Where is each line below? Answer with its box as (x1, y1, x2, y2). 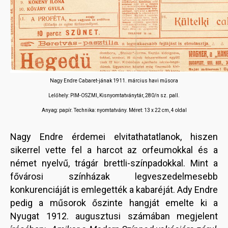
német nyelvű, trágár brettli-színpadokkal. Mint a (10, 158, 218, 169)
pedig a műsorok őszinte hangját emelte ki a (10, 197, 218, 209)
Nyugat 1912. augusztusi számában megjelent (10, 211, 218, 222)
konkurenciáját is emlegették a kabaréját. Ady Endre (10, 184, 218, 195)
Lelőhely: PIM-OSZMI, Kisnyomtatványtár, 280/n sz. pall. (48, 93, 180, 99)
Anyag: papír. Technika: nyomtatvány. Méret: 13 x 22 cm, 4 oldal (41, 107, 187, 113)
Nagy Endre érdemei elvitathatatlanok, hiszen (10, 131, 218, 142)
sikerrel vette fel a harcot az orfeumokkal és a (10, 145, 218, 156)
